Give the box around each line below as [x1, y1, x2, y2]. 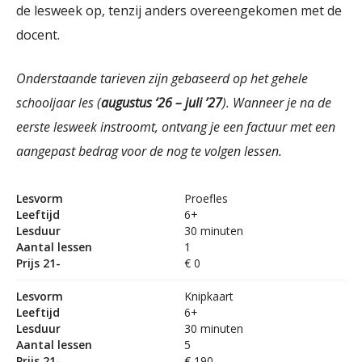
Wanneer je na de [229, 94, 331, 112]
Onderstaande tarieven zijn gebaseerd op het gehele [16, 69, 308, 87]
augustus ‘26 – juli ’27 [101, 94, 222, 112]
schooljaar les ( [16, 94, 101, 112]
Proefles [184, 191, 228, 206]
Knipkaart [184, 288, 234, 304]
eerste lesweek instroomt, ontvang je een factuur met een [16, 118, 335, 136]
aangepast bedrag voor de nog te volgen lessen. [16, 142, 282, 160]
